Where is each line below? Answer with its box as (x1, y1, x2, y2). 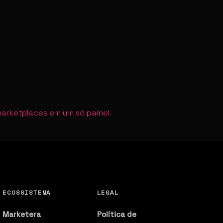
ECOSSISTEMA (2, 188, 51, 197)
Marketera (2, 209, 41, 219)
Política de (97, 209, 136, 219)
